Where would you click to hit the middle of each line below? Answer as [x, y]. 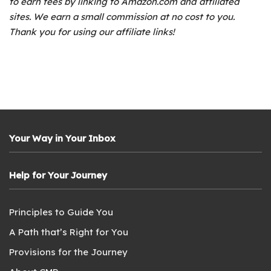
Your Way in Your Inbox [62, 139]
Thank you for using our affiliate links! [92, 32]
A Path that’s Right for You [69, 232]
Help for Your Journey [58, 175]
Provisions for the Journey [68, 252]
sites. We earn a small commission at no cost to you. [122, 17]
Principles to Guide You [61, 212]
